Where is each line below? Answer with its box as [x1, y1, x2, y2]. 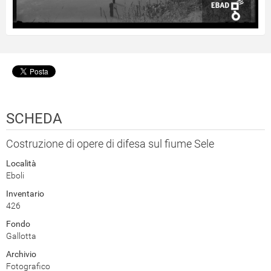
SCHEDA [6, 109, 62, 127]
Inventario [6, 188, 44, 198]
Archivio [6, 249, 36, 259]
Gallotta [6, 230, 36, 241]
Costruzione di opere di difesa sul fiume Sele [6, 137, 214, 150]
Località [6, 158, 36, 168]
